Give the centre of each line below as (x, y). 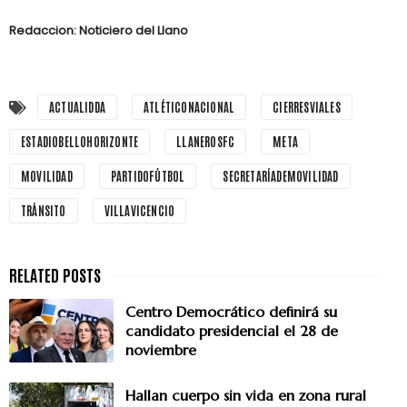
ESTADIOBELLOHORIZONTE (80, 142)
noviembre (161, 350)
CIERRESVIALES (307, 107)
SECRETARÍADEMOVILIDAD (281, 176)
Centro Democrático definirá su (231, 312)
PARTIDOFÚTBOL (148, 176)
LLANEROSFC (206, 142)
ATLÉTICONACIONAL (189, 107)
